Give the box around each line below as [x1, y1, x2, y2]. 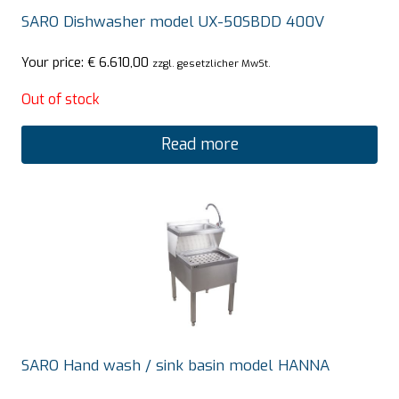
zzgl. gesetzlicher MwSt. [152, 56, 271, 71]
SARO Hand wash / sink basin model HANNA [21, 354, 330, 376]
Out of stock [21, 90, 100, 110]
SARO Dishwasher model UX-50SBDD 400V [21, 11, 324, 32]
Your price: [21, 53, 87, 72]
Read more [160, 134, 239, 156]
